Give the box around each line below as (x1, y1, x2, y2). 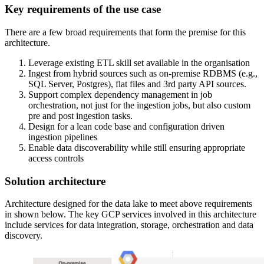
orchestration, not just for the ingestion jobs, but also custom (28, 100, 250, 110)
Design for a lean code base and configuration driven (28, 121, 225, 131)
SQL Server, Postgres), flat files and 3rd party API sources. (28, 78, 246, 89)
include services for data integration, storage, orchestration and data (5, 220, 253, 230)
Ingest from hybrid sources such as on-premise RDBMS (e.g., (28, 68, 258, 78)
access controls (28, 153, 84, 163)
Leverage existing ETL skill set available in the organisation (28, 57, 250, 68)
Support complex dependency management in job (28, 89, 212, 100)
